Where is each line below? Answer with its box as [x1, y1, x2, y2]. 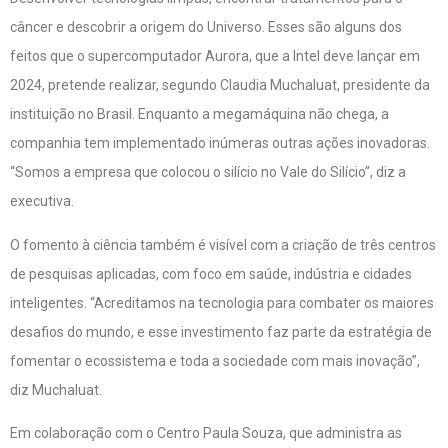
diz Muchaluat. [10, 381, 102, 398]
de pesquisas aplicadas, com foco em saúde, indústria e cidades [10, 265, 412, 282]
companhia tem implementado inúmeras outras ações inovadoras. [10, 135, 430, 152]
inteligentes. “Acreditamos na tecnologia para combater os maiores [10, 294, 434, 311]
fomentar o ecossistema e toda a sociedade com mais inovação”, [10, 352, 420, 369]
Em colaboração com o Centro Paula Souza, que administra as [10, 424, 402, 441]
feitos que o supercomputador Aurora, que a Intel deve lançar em [10, 48, 420, 65]
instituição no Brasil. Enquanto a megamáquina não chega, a [10, 106, 389, 123]
